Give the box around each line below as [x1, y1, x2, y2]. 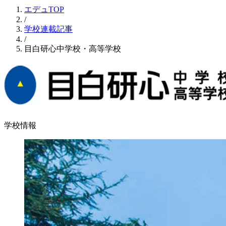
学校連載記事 [24, 25, 73, 33]
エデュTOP [24, 5, 64, 14]
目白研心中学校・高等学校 [24, 44, 121, 53]
